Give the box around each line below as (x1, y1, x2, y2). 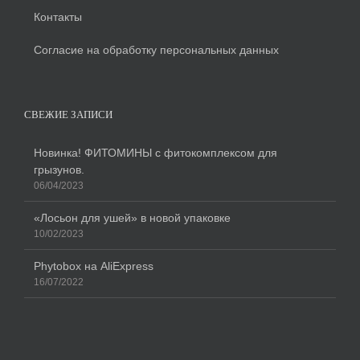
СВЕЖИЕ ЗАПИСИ (24, 108, 112, 121)
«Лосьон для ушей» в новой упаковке (34, 211, 231, 225)
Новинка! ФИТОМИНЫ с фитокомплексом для (34, 146, 277, 160)
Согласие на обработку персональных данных (34, 43, 279, 57)
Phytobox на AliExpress (34, 260, 153, 273)
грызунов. (34, 163, 84, 177)
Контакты (34, 10, 82, 24)
